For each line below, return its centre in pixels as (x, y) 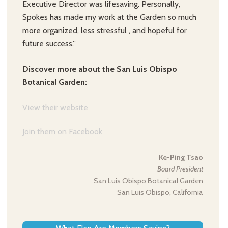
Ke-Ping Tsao (181, 157)
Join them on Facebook (63, 132)
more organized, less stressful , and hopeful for (105, 30)
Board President (180, 169)
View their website (55, 108)
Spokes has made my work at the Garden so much (110, 17)
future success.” (49, 44)
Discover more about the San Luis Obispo (100, 69)
